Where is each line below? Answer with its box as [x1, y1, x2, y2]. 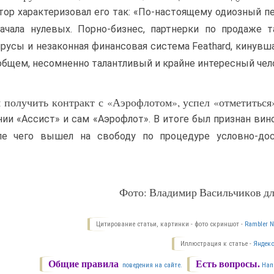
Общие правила [48, 259, 119, 270]
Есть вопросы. [196, 259, 261, 270]
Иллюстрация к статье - [180, 240, 254, 248]
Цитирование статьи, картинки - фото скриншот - [96, 220, 245, 229]
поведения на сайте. [120, 261, 183, 270]
